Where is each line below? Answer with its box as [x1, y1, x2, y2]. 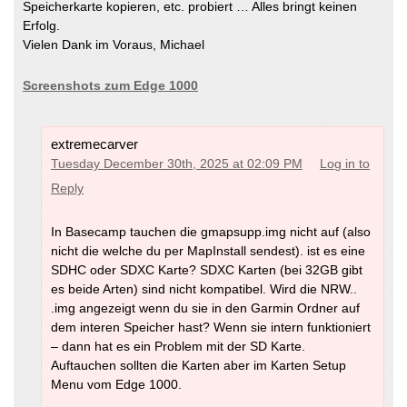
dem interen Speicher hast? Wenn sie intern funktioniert [51, 319, 371, 334]
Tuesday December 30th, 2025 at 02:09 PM [51, 157, 303, 172]
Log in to [320, 157, 370, 172]
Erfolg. [23, 18, 60, 34]
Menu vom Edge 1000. [51, 376, 182, 392]
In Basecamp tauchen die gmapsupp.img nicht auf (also [51, 223, 371, 239]
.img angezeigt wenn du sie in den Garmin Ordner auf [51, 300, 360, 315]
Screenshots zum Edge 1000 [23, 78, 198, 94]
